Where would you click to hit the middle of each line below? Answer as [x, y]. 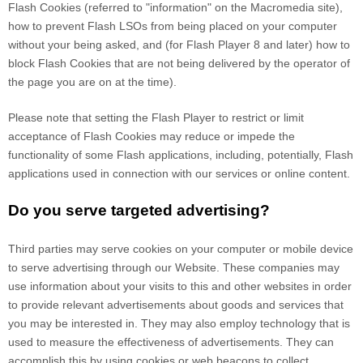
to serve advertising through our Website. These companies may [174, 268]
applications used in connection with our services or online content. [179, 174]
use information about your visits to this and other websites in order [180, 286]
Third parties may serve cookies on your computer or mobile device [181, 249]
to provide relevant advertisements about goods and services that [176, 305]
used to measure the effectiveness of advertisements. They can [171, 342]
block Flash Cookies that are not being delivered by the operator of [179, 64]
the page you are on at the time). [92, 82]
